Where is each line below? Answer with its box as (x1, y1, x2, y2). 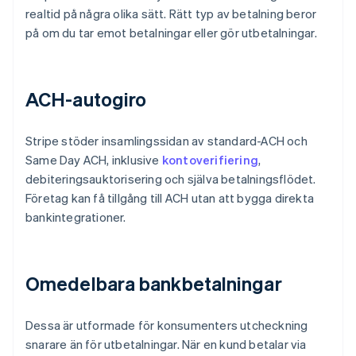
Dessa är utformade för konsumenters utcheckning (25, 317, 308, 334)
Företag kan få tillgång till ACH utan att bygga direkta (25, 190, 315, 207)
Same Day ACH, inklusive (25, 152, 162, 168)
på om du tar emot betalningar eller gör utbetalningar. (25, 25, 317, 41)
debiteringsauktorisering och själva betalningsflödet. (25, 171, 316, 188)
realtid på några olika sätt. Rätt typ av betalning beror (25, 6, 317, 22)
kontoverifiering (161, 152, 259, 168)
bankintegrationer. (25, 209, 126, 226)
